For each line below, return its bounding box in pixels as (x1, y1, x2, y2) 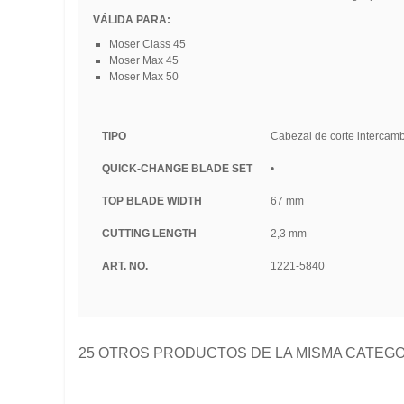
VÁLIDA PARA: (92, 14, 170, 27)
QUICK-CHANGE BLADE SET (101, 162, 252, 176)
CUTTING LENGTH (101, 227, 197, 241)
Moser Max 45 (108, 54, 179, 68)
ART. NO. (101, 260, 148, 273)
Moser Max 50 (108, 70, 179, 84)
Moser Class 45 (108, 38, 186, 51)
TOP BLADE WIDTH (101, 195, 202, 208)
